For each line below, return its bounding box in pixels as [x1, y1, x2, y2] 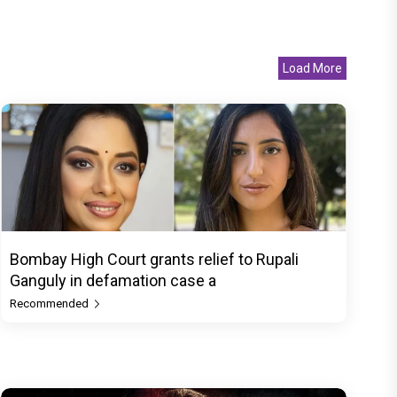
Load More [283, 60, 342, 75]
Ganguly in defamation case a [10, 270, 216, 290]
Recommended [10, 296, 91, 310]
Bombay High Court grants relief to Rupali [10, 249, 299, 269]
